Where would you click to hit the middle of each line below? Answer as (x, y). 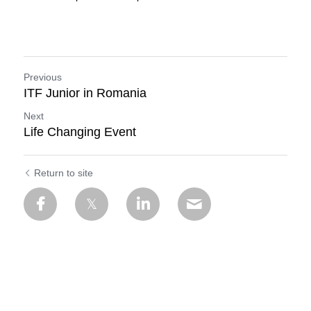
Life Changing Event (80, 132)
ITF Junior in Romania (85, 93)
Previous (43, 77)
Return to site (64, 173)
